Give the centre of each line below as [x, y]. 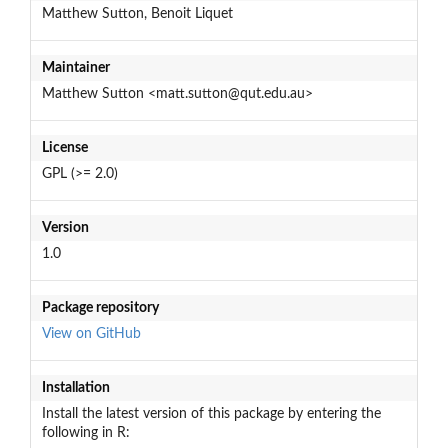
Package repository [100, 307]
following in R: [85, 432]
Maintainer [75, 67]
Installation [75, 387]
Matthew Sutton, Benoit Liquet [137, 13]
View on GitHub [91, 333]
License [64, 147]
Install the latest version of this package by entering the [211, 413]
